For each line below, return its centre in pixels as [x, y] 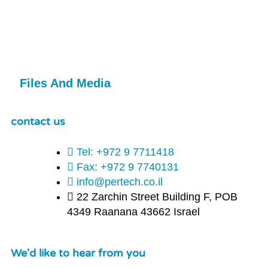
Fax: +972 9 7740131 [128, 167]
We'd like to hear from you [78, 253]
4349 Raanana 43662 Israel [133, 212]
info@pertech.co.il [120, 182]
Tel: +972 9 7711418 [125, 152]
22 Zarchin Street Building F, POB [157, 197]
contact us [38, 122]
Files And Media [65, 83]
